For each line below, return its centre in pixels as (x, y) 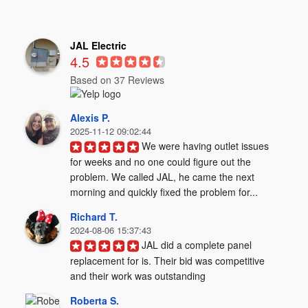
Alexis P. (90, 117)
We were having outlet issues (206, 145)
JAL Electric (99, 45)
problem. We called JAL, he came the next (163, 177)
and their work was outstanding (138, 276)
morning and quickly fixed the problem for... (164, 192)
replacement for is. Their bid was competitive (168, 261)
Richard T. (94, 216)
